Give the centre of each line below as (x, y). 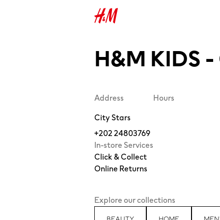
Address (109, 98)
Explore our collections (135, 200)
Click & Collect (121, 157)
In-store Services (124, 145)
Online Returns (121, 169)
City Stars (112, 118)
